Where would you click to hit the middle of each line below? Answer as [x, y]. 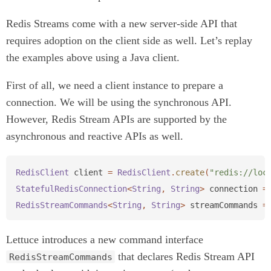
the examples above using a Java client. [93, 58]
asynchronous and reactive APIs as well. [95, 136]
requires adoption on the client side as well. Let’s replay [129, 41]
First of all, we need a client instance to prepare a [115, 86]
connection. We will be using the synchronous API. [119, 103]
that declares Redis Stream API [185, 256]
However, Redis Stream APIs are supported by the [116, 119]
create [190, 172]
